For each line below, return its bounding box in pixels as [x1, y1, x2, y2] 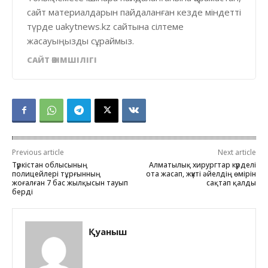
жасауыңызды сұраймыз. [27, 34, 134, 47]
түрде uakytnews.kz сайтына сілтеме [27, 20, 184, 32]
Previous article [12, 147, 64, 157]
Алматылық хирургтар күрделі [148, 159, 256, 170]
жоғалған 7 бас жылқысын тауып [12, 177, 128, 188]
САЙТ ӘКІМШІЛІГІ [27, 54, 97, 65]
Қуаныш [89, 225, 127, 237]
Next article [217, 147, 256, 157]
